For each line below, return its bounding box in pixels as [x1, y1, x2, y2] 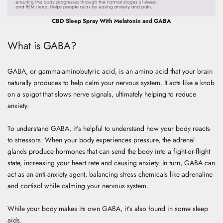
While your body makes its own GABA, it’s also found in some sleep [7, 203, 208, 214]
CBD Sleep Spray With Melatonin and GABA [52, 16, 171, 25]
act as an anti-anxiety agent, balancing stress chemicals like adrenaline [7, 169, 213, 179]
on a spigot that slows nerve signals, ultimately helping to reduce [7, 89, 196, 99]
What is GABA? [7, 38, 77, 53]
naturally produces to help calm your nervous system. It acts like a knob [7, 77, 215, 88]
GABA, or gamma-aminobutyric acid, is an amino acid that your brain [7, 66, 213, 76]
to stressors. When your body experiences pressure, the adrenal [7, 134, 195, 145]
